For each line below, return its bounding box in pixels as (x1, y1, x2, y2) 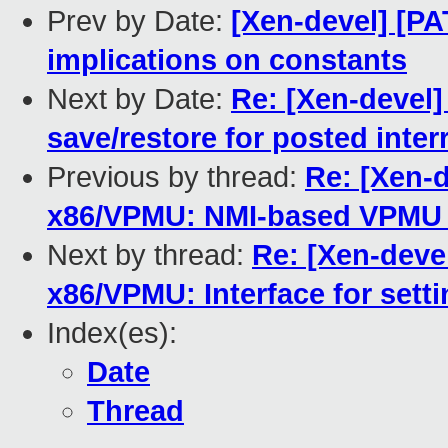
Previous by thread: (47, 161, 305, 194)
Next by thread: (47, 239, 252, 272)
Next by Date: (47, 83, 231, 116)
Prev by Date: (47, 5, 231, 38)
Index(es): (47, 317, 177, 350)
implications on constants (47, 44, 407, 77)
